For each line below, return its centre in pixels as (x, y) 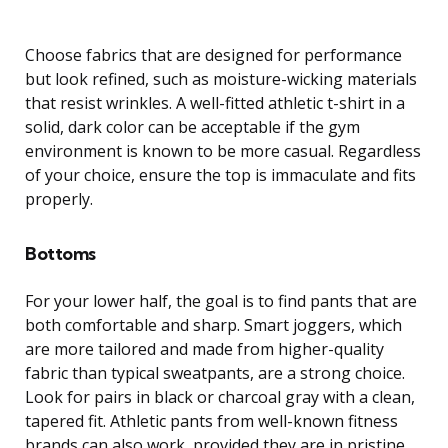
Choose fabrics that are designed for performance (213, 55)
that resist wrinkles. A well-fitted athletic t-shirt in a (215, 103)
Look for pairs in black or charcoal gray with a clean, (220, 397)
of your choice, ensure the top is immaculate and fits (220, 175)
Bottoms (60, 254)
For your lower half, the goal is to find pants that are (221, 301)
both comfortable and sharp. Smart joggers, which (213, 325)
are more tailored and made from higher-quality (204, 349)
